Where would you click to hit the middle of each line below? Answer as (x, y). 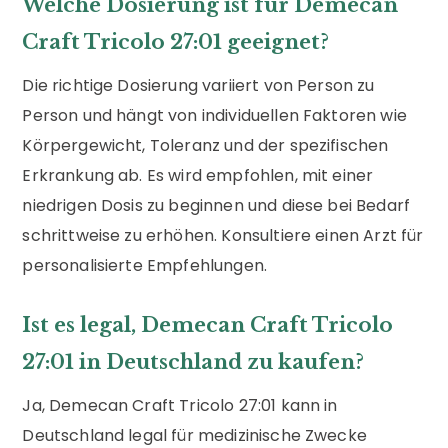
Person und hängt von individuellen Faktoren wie (214, 115)
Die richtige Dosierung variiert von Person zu (198, 85)
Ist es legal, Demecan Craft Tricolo (208, 324)
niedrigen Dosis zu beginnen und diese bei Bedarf (216, 205)
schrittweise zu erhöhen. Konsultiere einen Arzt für (223, 235)
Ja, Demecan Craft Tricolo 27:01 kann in (180, 405)
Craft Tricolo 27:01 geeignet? (176, 41)
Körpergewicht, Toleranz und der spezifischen (205, 145)
